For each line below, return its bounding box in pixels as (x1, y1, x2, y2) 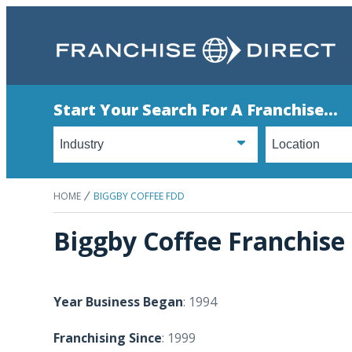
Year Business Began (53, 293, 183, 310)
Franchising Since (53, 329, 162, 346)
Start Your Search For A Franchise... (53, 99, 338, 120)
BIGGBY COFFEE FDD (93, 189, 185, 203)
